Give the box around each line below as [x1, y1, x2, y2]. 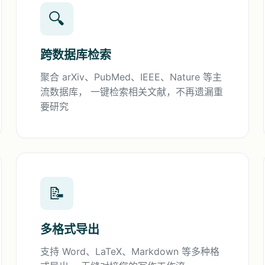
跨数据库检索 [40, 48, 111, 62]
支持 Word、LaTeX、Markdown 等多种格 [40, 245, 219, 257]
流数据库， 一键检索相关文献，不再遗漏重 [40, 86, 223, 98]
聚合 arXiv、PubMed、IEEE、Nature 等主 [40, 71, 222, 83]
